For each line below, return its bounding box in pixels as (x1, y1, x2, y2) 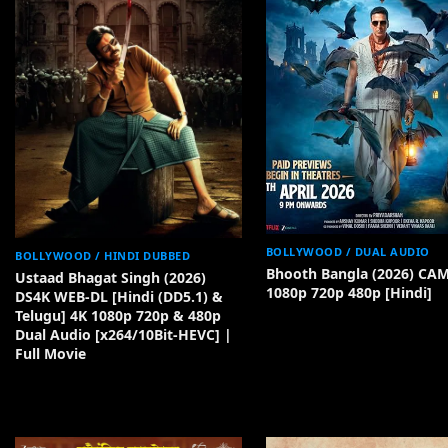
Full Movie (15, 344, 86, 364)
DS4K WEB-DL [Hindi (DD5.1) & (15, 287, 223, 307)
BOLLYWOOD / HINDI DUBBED (15, 248, 190, 264)
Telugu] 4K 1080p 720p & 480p (15, 306, 221, 326)
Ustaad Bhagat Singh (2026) (15, 268, 206, 288)
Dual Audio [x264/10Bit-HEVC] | (15, 325, 232, 345)
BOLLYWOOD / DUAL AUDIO (265, 243, 430, 259)
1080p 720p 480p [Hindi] (265, 282, 432, 302)
